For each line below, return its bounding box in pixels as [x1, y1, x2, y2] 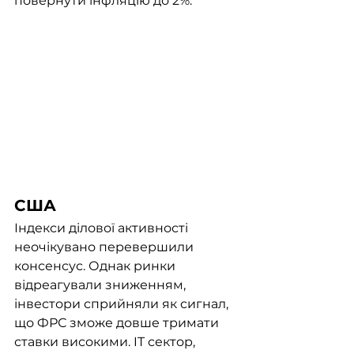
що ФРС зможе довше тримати [14, 315, 222, 331]
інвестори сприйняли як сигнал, [14, 296, 232, 312]
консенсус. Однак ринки [14, 258, 179, 274]
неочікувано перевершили [14, 239, 197, 255]
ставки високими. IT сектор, [14, 334, 198, 350]
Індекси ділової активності [14, 220, 191, 236]
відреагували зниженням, [14, 277, 189, 293]
